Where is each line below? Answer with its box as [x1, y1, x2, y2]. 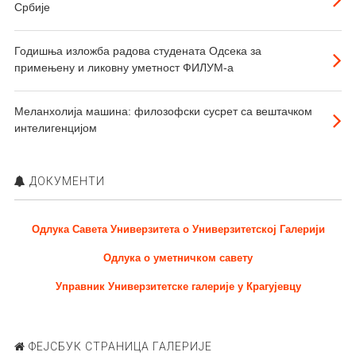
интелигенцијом [14, 121, 97, 134]
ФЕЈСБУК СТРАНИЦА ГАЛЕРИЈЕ [25, 339, 212, 353]
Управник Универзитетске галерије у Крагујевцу [55, 280, 301, 292]
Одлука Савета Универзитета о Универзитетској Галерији [31, 222, 325, 235]
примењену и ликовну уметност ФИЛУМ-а [14, 60, 234, 74]
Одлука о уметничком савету [103, 251, 253, 264]
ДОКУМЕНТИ [25, 174, 105, 188]
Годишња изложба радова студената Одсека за [14, 44, 261, 57]
